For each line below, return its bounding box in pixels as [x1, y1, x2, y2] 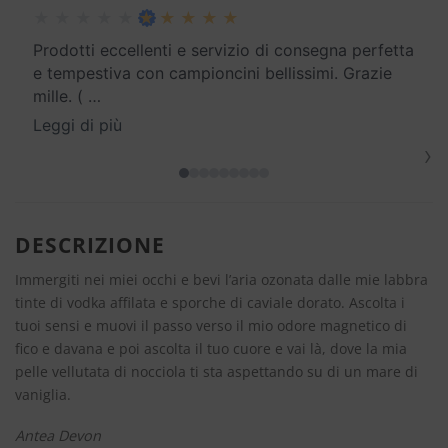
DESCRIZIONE [15, 231, 166, 260]
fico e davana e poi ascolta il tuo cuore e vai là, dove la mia [15, 338, 407, 358]
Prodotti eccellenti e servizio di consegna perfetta [33, 40, 414, 61]
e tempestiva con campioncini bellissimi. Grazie [33, 63, 392, 84]
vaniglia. [15, 384, 71, 404]
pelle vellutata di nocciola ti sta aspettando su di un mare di [15, 361, 418, 381]
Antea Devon [15, 426, 101, 446]
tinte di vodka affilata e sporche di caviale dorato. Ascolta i [15, 292, 405, 312]
